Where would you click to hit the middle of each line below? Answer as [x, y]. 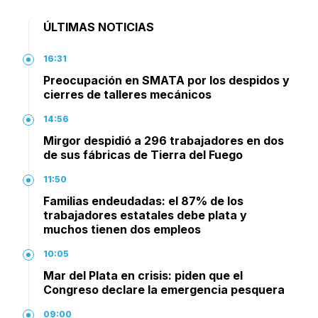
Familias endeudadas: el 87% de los [143, 201]
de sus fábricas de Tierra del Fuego [143, 155]
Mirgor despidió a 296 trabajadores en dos [164, 141]
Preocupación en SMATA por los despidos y [166, 81]
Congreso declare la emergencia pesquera [164, 290]
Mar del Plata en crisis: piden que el [143, 276]
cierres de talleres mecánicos [127, 95]
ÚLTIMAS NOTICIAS [99, 27]
